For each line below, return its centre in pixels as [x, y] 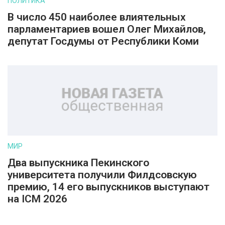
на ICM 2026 [37, 199]
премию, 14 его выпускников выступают [108, 187]
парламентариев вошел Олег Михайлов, [107, 29]
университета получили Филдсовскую [102, 175]
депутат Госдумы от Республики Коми [103, 41]
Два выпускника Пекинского [78, 163]
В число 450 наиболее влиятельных [97, 17]
